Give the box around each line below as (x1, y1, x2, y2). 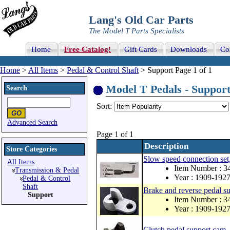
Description (144, 141, 188, 151)
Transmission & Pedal (15, 166, 79, 174)
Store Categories (6, 145, 57, 153)
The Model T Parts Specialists (89, 27, 184, 35)
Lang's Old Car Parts (89, 13, 194, 26)
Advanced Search (7, 119, 57, 126)
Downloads (170, 45, 207, 53)
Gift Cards (124, 45, 157, 53)
